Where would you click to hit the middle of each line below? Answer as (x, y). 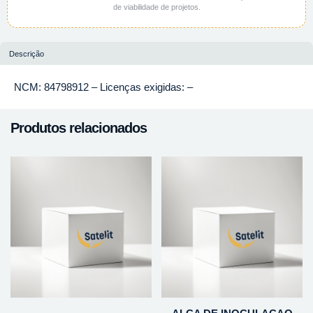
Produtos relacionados (79, 128)
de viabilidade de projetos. (156, 7)
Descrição (27, 53)
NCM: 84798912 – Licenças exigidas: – (103, 87)
